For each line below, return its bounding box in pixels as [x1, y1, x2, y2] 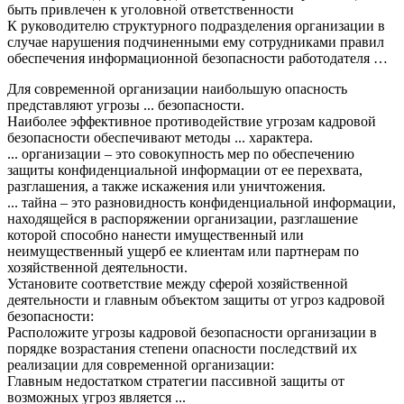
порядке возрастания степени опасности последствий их [7, 340, 357, 356]
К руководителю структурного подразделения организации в [7, 17, 385, 33]
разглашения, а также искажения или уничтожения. [7, 178, 326, 194]
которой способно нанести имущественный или [7, 226, 304, 243]
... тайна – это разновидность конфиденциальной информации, [7, 194, 396, 210]
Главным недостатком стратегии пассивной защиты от [7, 372, 344, 389]
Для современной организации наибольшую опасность [7, 80, 347, 96]
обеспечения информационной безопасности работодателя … [7, 50, 388, 66]
